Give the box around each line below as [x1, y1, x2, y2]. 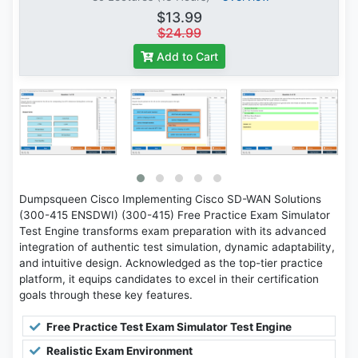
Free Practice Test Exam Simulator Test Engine [44, 320, 292, 334]
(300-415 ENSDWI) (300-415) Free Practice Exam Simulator [19, 209, 330, 222]
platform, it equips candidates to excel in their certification [19, 272, 319, 286]
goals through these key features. [19, 288, 193, 302]
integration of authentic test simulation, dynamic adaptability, [19, 241, 335, 254]
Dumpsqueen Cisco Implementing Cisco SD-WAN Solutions [19, 193, 321, 206]
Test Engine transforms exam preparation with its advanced [19, 225, 326, 238]
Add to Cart [156, 50, 218, 64]
